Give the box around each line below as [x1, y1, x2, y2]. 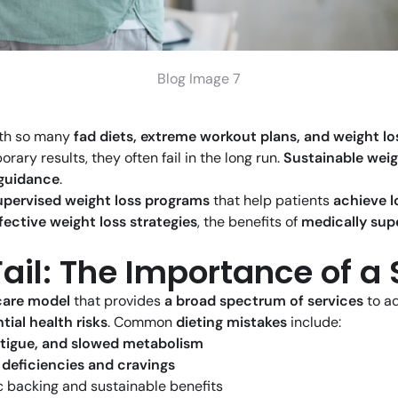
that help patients [210, 191, 333, 211]
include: [287, 313, 341, 332]
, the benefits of [197, 212, 301, 232]
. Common [107, 313, 176, 332]
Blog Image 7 [157, 69, 241, 89]
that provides [70, 291, 164, 311]
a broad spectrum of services [164, 291, 363, 311]
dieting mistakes [176, 313, 287, 332]
